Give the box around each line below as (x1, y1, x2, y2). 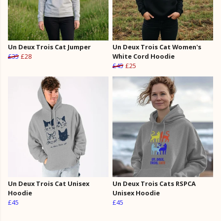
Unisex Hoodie (112, 188, 160, 198)
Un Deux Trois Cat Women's (112, 42, 201, 52)
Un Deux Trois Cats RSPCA (112, 179, 196, 188)
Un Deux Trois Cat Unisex (8, 179, 89, 188)
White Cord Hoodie (112, 52, 175, 61)
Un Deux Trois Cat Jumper (8, 42, 91, 52)
